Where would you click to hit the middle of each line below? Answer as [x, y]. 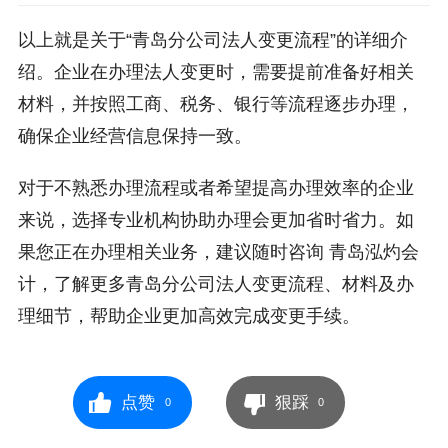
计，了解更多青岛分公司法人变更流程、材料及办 [215, 283]
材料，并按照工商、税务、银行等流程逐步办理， [215, 103]
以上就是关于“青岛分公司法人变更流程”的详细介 [212, 39]
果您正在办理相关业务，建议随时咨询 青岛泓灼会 [218, 251]
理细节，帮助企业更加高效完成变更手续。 [188, 315]
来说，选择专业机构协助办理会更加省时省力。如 [215, 219]
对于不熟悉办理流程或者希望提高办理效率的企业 [215, 187]
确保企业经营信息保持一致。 [134, 135]
